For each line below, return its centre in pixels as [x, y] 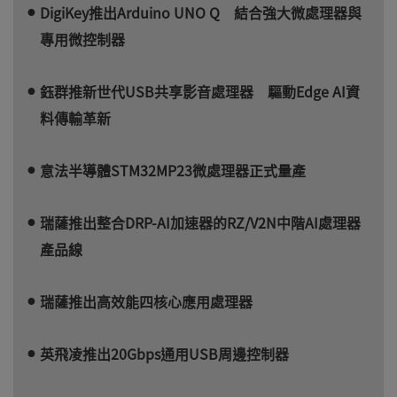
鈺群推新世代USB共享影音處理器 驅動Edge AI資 [200, 91]
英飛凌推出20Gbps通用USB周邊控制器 [164, 353]
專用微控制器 [82, 39]
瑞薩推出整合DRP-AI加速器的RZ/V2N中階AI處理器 [200, 222]
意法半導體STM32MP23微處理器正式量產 [173, 170]
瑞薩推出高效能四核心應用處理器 [146, 301]
